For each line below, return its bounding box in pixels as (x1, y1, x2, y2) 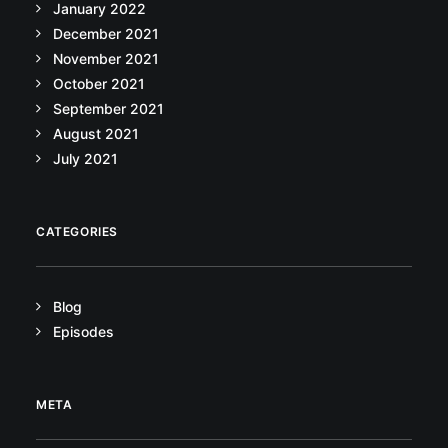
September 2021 (53, 100, 164, 117)
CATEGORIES (36, 224, 118, 239)
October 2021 (53, 75, 145, 92)
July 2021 (53, 150, 118, 167)
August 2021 (53, 125, 139, 142)
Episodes (53, 323, 114, 340)
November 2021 (53, 50, 159, 67)
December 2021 (53, 25, 159, 42)
